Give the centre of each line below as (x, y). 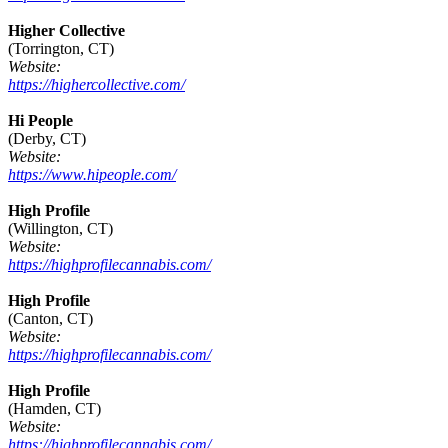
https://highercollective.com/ (96, 85)
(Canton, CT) (50, 319)
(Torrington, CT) (61, 49)
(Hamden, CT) (54, 409)
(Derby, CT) (47, 139)
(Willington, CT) (60, 229)
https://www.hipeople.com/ (92, 175)
